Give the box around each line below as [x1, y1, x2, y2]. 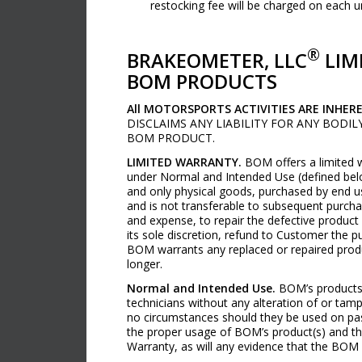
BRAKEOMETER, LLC [127, 47, 307, 74]
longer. [127, 255, 162, 271]
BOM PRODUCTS [127, 68, 277, 95]
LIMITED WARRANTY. [127, 154, 242, 170]
